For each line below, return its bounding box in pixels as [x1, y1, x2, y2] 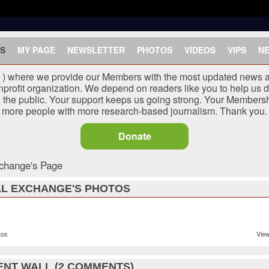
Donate [118, 129, 151, 143]
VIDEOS [184, 44, 216, 56]
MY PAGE [17, 44, 55, 56]
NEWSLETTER [67, 44, 125, 56]
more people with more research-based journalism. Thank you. [2, 104, 267, 118]
